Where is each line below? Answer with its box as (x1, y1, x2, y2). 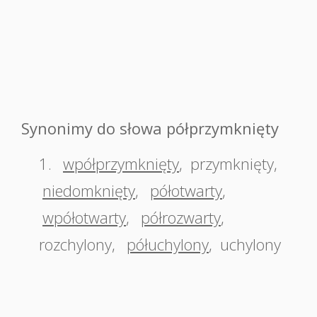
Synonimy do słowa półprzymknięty (21, 117, 279, 139)
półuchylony (127, 234, 209, 255)
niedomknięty (42, 180, 135, 201)
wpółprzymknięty (63, 153, 179, 174)
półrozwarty (141, 207, 221, 228)
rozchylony (39, 234, 112, 255)
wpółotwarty (42, 207, 126, 228)
